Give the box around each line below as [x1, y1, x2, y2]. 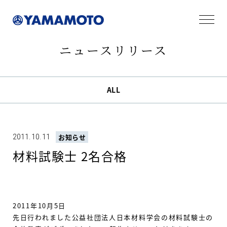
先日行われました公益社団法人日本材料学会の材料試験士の [13, 212, 213, 222]
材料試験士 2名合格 [13, 147, 127, 165]
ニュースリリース [59, 41, 168, 59]
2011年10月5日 [13, 201, 66, 210]
